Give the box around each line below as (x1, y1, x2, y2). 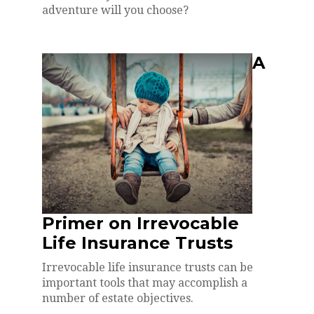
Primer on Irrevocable (42, 212, 239, 233)
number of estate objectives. (42, 291, 193, 305)
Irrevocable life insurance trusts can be (42, 260, 253, 274)
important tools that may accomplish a (42, 275, 247, 289)
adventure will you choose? (42, 3, 189, 17)
